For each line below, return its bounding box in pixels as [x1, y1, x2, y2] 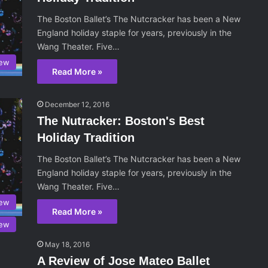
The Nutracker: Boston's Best [37, 114, 205, 128]
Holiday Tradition [37, 131, 135, 145]
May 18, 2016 [45, 240, 90, 249]
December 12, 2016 [45, 100, 110, 109]
